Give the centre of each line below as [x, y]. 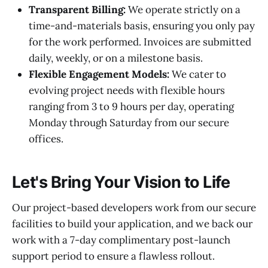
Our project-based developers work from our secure [134, 207]
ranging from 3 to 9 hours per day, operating [131, 106]
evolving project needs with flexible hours [127, 90]
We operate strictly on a [183, 9]
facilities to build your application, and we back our [132, 223]
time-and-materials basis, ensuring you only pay [142, 25]
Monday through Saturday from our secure [129, 122]
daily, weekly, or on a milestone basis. [116, 58]
